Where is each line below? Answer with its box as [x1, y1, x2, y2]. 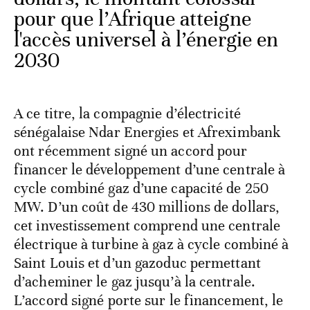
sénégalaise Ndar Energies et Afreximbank [14, 123, 281, 142]
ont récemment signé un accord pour [14, 142, 248, 161]
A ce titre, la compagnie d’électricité [14, 104, 241, 123]
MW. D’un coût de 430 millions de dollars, [14, 198, 280, 217]
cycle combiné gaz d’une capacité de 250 [14, 179, 268, 198]
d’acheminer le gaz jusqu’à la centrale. [14, 273, 255, 291]
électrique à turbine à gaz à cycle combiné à [14, 235, 289, 254]
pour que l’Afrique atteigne [14, 6, 251, 33]
